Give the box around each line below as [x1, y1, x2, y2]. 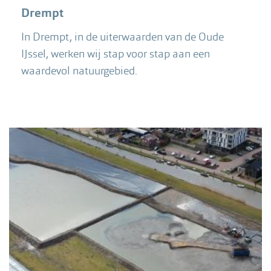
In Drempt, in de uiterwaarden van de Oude [21, 30, 224, 44]
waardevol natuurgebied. [21, 64, 137, 78]
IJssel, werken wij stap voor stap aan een [21, 47, 210, 61]
